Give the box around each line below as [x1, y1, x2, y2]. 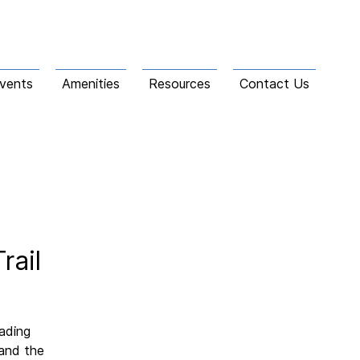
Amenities [62, 76, 120, 92]
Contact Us [239, 76, 309, 92]
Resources [149, 76, 211, 92]
